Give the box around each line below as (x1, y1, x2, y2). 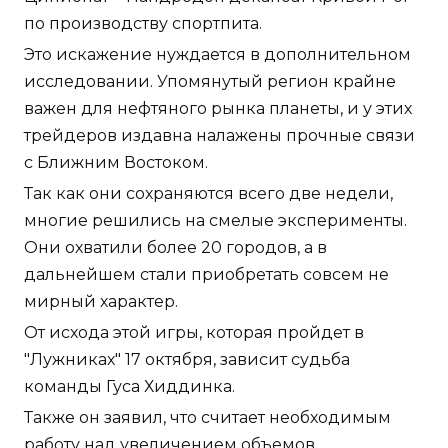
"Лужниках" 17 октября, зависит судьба (24, 350, 350, 370)
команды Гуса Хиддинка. (24, 377, 235, 397)
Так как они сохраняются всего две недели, (24, 184, 393, 204)
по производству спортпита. (24, 14, 262, 34)
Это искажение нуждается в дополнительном (24, 45, 411, 65)
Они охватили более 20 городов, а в (24, 238, 327, 258)
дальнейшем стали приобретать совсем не (24, 265, 389, 285)
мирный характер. (24, 292, 178, 312)
